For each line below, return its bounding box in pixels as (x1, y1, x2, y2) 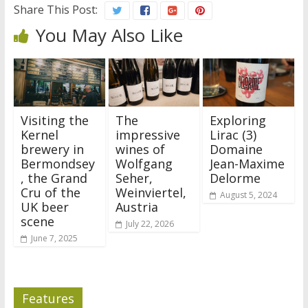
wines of (115, 140, 165, 157)
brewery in (20, 140, 84, 157)
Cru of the (20, 184, 80, 201)
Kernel (20, 126, 58, 143)
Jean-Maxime (210, 155, 285, 172)
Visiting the (20, 111, 89, 129)
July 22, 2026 (125, 217, 174, 230)
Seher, (115, 169, 153, 186)
